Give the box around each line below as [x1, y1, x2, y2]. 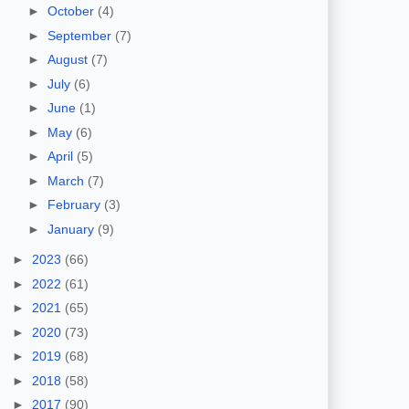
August [47, 52, 91, 68]
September [47, 27, 115, 43]
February [47, 197, 104, 213]
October [47, 4, 98, 19]
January [47, 221, 98, 236]
